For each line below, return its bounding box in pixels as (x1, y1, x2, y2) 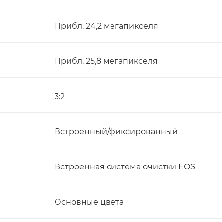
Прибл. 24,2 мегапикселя (55, 21, 158, 31)
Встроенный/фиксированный (55, 127, 178, 136)
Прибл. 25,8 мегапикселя (55, 56, 158, 66)
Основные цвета (55, 197, 124, 207)
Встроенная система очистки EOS (55, 162, 195, 171)
